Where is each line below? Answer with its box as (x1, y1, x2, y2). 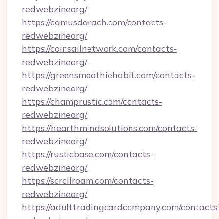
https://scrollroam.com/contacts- (22, 175, 153, 186)
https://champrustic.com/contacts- (22, 96, 162, 107)
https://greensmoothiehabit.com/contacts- (22, 69, 195, 81)
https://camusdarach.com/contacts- (22, 17, 167, 28)
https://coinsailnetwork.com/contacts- (22, 43, 177, 54)
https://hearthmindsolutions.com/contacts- (22, 122, 197, 133)
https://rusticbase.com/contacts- (22, 149, 153, 160)
